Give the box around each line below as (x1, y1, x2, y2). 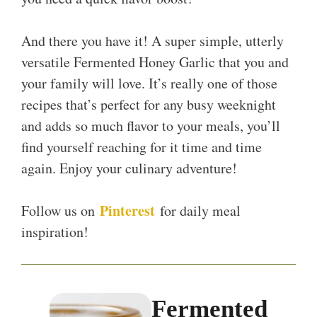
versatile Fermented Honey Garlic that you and (21, 52, 289, 72)
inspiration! (21, 222, 88, 242)
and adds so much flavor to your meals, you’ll (21, 116, 280, 136)
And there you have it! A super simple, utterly (21, 31, 284, 51)
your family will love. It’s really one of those (21, 74, 277, 93)
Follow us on (21, 201, 100, 221)
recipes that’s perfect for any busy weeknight (21, 95, 276, 115)
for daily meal (160, 201, 241, 221)
